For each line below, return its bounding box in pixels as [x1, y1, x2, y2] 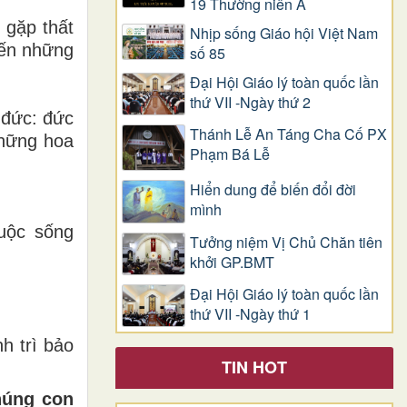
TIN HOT [222, 355, 287, 380]
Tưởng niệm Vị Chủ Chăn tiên [190, 231, 382, 253]
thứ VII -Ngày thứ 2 [190, 91, 311, 113]
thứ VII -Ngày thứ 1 [190, 303, 311, 325]
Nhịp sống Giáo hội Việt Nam [190, 22, 378, 44]
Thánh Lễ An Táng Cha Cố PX [190, 123, 387, 144]
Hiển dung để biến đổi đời [190, 179, 356, 201]
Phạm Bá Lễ [190, 143, 270, 164]
